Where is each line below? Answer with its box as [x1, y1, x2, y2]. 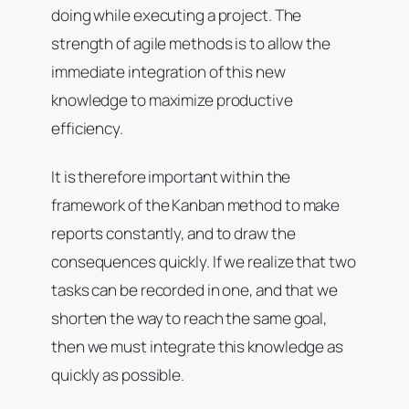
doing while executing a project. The [51, 4, 302, 26]
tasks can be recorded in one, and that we [51, 279, 338, 301]
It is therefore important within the [51, 166, 291, 188]
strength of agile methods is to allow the [51, 32, 330, 54]
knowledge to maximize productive [51, 89, 293, 110]
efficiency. [51, 117, 126, 139]
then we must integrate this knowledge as [51, 336, 343, 358]
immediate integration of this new [51, 60, 286, 82]
